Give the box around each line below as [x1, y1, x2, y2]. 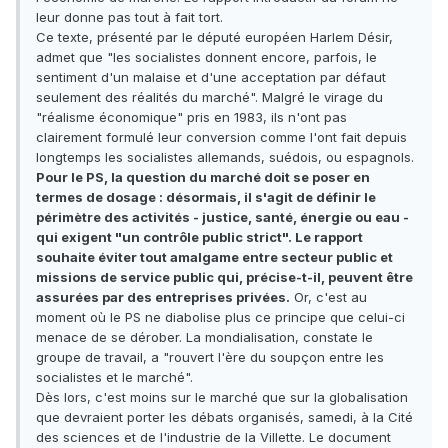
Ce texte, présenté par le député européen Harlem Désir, [36, 29, 393, 46]
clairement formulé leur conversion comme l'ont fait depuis [36, 129, 407, 146]
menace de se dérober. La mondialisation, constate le [36, 329, 373, 346]
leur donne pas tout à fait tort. [36, 9, 223, 26]
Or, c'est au [290, 289, 367, 306]
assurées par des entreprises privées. [36, 289, 290, 306]
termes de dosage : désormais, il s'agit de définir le [36, 189, 376, 206]
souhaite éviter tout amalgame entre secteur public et [36, 249, 393, 266]
